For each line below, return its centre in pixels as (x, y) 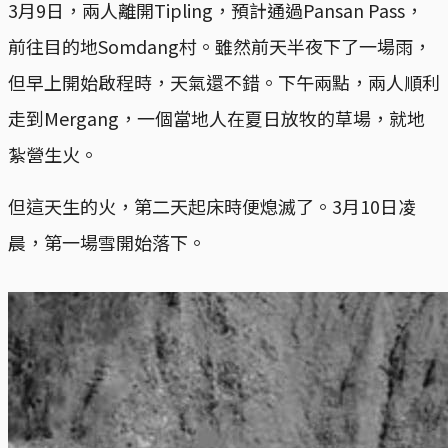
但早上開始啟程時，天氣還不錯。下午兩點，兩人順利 (224, 82)
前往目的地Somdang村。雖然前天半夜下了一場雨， (219, 46)
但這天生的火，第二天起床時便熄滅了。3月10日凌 (212, 206)
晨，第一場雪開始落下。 (107, 242)
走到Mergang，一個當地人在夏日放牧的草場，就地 (216, 118)
